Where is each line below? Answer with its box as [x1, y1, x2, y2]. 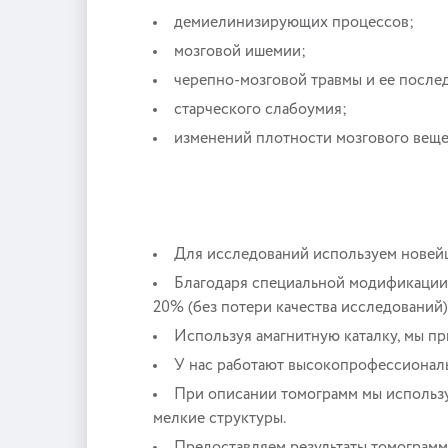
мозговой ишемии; [174, 44, 306, 60]
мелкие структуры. [153, 411, 286, 427]
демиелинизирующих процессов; [174, 15, 414, 31]
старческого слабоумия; [174, 102, 347, 118]
